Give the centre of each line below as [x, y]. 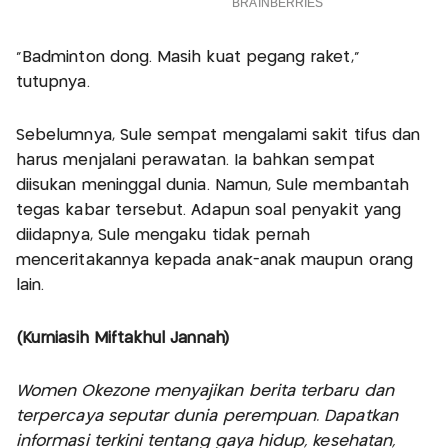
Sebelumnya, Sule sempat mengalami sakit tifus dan [218, 136]
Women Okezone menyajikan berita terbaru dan [205, 392]
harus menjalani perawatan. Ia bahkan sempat [195, 161]
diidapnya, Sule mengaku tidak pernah [163, 236]
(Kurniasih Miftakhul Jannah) [122, 339]
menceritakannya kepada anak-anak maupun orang [214, 261]
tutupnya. [53, 83]
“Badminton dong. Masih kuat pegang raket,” [188, 58]
